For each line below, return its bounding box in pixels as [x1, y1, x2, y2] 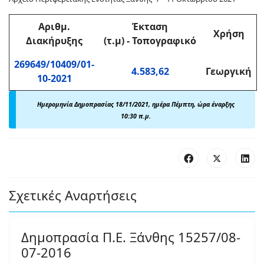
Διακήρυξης [26, 34, 82, 47]
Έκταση [132, 20, 168, 33]
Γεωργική [206, 65, 252, 78]
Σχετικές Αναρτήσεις [9, 186, 137, 204]
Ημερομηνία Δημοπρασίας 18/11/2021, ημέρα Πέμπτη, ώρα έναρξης [37, 100, 235, 108]
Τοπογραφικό [132, 34, 196, 47]
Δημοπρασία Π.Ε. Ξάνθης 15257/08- [21, 228, 240, 246]
